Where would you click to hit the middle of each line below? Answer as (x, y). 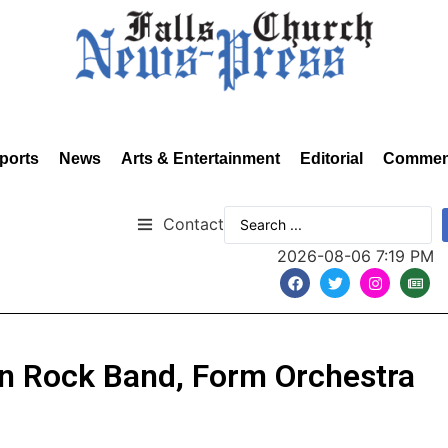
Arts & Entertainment (200, 158)
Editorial (331, 158)
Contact (193, 223)
